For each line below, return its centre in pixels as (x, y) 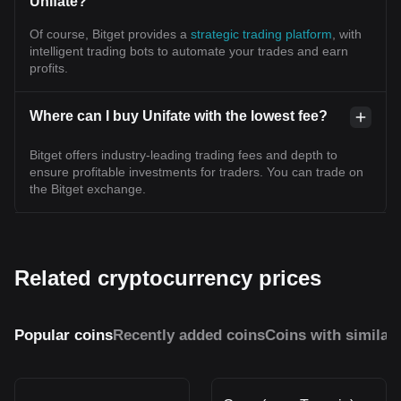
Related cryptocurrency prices (168, 277)
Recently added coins (189, 335)
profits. (49, 68)
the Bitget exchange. (88, 188)
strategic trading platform (261, 34)
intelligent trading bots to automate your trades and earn (189, 51)
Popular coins (64, 335)
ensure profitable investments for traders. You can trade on (196, 171)
